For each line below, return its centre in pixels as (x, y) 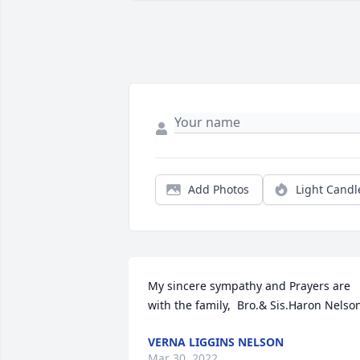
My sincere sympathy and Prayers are (249, 286)
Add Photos (219, 190)
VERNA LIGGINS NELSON (216, 342)
